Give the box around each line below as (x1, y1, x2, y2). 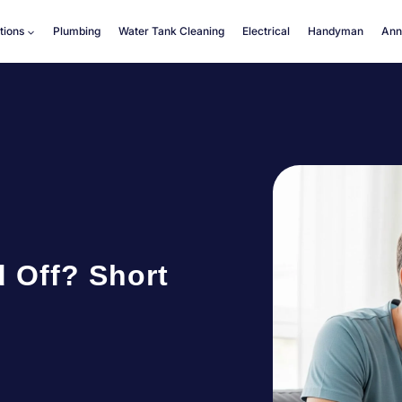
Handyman (307, 24, 363, 38)
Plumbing (52, 24, 100, 38)
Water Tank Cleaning (118, 24, 224, 38)
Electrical (241, 24, 290, 38)
